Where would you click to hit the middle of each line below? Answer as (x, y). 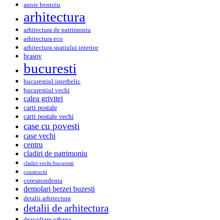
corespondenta (43, 180)
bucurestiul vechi (47, 90)
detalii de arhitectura (66, 208)
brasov (33, 56)
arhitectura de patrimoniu (57, 30)
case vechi (40, 136)
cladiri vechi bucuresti (49, 163)
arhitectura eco (43, 39)
